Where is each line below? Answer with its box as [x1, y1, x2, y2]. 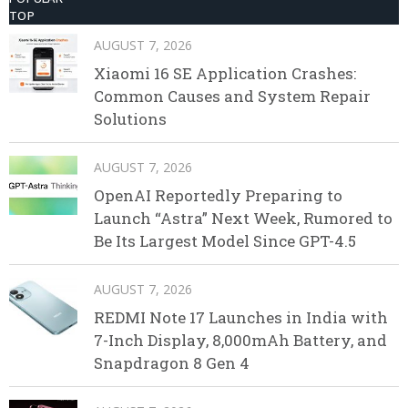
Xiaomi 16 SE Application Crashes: [94, 62, 356, 84]
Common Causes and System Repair [94, 85, 371, 107]
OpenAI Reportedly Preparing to [94, 184, 342, 206]
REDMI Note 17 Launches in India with [94, 306, 388, 328]
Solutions [94, 107, 167, 129]
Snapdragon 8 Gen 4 [94, 352, 250, 373]
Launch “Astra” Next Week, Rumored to [94, 207, 393, 229]
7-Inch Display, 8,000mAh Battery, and [94, 329, 387, 351]
